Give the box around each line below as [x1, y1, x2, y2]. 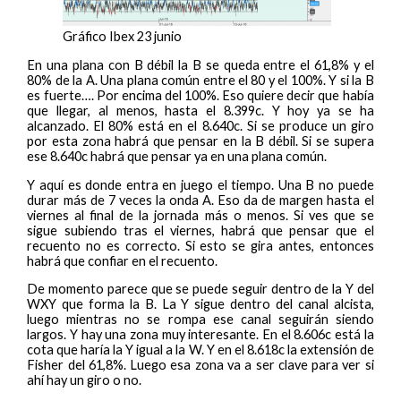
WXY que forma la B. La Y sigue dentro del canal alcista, [27, 296, 374, 312]
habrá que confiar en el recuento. [27, 252, 218, 269]
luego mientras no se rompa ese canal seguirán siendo [27, 311, 374, 328]
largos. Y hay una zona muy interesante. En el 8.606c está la [27, 327, 374, 343]
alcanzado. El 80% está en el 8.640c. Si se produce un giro [27, 117, 374, 133]
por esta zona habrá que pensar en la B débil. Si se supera [27, 132, 374, 149]
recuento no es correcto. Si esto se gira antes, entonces [27, 237, 374, 253]
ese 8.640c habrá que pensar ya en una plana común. [27, 148, 328, 164]
